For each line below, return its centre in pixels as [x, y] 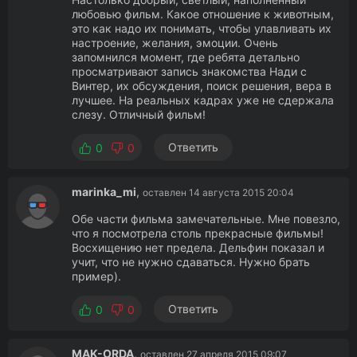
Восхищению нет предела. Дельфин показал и [198, 247]
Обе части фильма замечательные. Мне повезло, [206, 219]
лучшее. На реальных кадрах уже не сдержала [203, 100]
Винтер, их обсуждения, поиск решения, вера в [202, 86]
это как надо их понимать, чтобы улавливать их [202, 28]
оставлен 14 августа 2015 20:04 [218, 192]
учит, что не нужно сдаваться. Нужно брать [191, 262]
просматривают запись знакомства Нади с [189, 71]
